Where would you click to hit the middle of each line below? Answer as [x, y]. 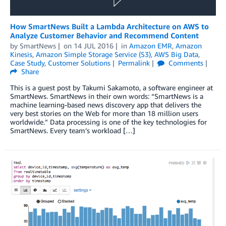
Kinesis [21, 54]
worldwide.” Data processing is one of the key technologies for [108, 122]
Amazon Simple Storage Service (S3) [93, 54]
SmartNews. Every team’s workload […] [73, 130]
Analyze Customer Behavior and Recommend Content [104, 35]
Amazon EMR [150, 45]
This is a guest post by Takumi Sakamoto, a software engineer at [111, 87]
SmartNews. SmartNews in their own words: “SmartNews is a [107, 96]
